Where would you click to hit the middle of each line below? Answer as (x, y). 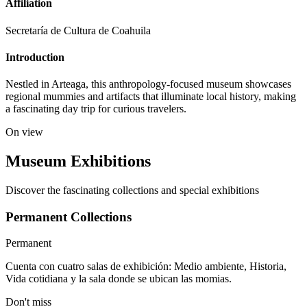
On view (24, 132)
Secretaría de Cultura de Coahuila (78, 30)
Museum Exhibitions (78, 161)
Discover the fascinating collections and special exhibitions (132, 190)
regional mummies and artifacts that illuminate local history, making (151, 97)
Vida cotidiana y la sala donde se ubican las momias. (119, 279)
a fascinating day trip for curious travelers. (96, 109)
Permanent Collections (69, 217)
